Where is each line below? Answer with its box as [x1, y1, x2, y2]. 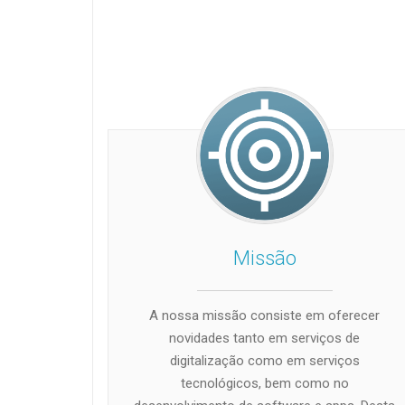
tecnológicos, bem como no [180, 374, 349, 391]
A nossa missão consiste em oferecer [149, 306, 381, 324]
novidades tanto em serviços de [169, 329, 361, 346]
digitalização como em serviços [169, 352, 360, 369]
